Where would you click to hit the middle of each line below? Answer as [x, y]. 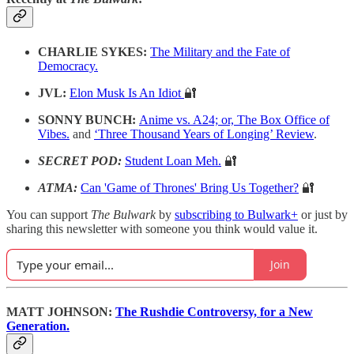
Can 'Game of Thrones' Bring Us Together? [190, 187]
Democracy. [68, 66]
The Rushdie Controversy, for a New [214, 311]
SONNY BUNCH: [88, 119]
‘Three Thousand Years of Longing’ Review [204, 134]
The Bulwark [123, 214]
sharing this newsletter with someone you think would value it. [162, 228]
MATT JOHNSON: [61, 311]
